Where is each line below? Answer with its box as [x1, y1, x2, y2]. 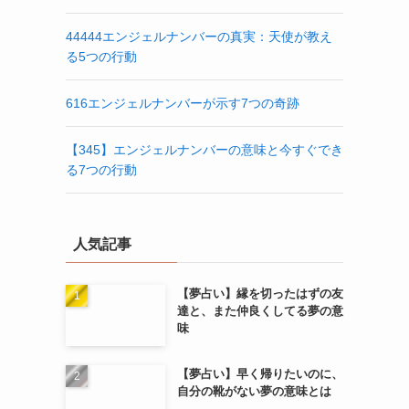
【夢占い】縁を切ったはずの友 [176, 286, 343, 300]
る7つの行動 [66, 162, 137, 177]
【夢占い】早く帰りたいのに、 [176, 367, 343, 382]
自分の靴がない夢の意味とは [176, 384, 331, 399]
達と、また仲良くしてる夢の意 [176, 303, 343, 318]
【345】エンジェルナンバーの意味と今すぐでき [66, 142, 343, 157]
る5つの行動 [66, 48, 137, 64]
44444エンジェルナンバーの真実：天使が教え [66, 28, 332, 44]
